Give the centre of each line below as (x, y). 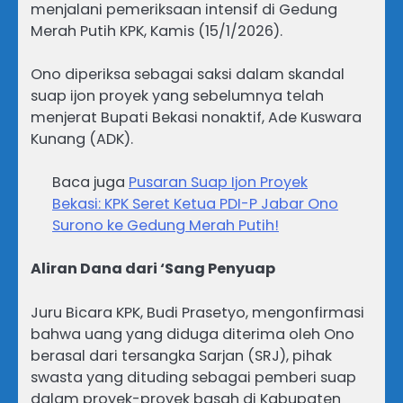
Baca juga (90, 183)
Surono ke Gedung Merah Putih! (166, 226)
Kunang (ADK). (82, 139)
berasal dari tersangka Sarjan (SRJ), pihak (181, 355)
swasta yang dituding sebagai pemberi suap (193, 377)
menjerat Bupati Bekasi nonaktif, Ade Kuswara (196, 118)
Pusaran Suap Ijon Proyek (218, 183)
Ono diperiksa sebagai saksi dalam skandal (188, 75)
